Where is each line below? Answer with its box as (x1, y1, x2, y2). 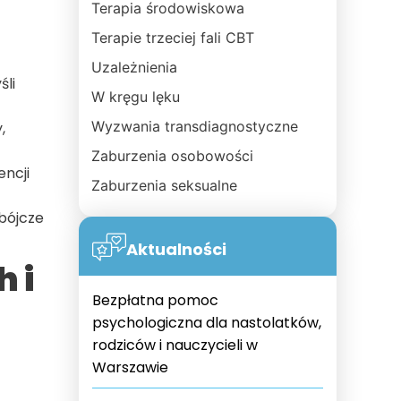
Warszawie (92, 357, 168, 378)
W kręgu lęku (91, 88, 180, 106)
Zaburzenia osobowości (91, 147, 253, 165)
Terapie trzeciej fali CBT (91, 29, 254, 47)
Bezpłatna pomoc (92, 290, 218, 311)
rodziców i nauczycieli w (92, 335, 258, 355)
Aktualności (126, 238, 226, 260)
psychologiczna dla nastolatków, (92, 312, 321, 333)
